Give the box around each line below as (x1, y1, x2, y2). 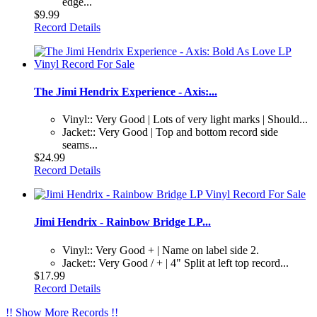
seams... (62, 139, 98, 151)
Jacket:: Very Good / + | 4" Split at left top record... (62, 256, 289, 269)
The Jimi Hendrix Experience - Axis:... (34, 85, 217, 98)
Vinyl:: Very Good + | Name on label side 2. (62, 243, 259, 256)
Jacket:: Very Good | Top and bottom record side (62, 126, 278, 139)
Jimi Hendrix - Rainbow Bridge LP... (34, 216, 211, 229)
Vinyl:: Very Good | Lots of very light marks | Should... (62, 113, 308, 126)
